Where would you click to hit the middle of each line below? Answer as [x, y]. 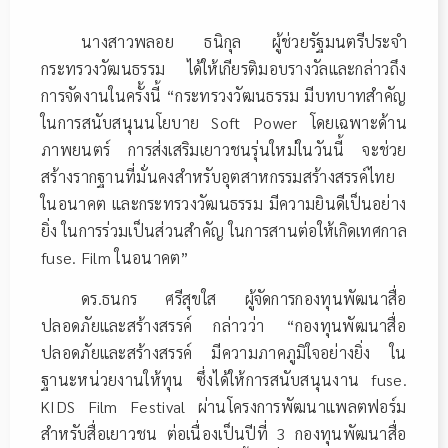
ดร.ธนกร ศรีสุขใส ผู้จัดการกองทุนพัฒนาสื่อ [244, 299]
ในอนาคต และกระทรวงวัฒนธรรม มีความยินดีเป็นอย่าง [224, 203]
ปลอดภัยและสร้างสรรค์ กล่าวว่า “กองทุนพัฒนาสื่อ [224, 326]
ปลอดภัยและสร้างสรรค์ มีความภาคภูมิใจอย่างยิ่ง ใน [224, 353]
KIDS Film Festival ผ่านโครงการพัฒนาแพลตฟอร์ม [224, 407]
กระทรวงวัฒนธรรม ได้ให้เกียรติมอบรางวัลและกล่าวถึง [224, 68]
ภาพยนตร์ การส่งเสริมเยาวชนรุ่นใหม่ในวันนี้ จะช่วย [224, 149]
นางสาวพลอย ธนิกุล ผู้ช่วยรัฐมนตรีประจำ [244, 41]
